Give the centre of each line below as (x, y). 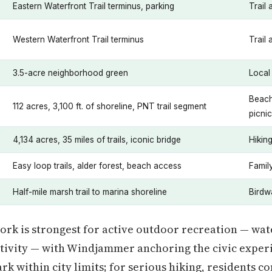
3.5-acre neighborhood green (70, 73)
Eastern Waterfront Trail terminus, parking (93, 6)
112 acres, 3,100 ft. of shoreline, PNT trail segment (110, 106)
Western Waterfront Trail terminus (78, 39)
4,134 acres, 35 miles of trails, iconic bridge (97, 140)
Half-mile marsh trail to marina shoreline (90, 192)
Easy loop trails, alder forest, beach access (97, 166)
